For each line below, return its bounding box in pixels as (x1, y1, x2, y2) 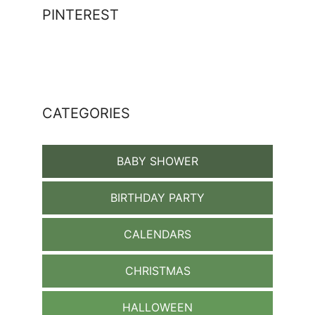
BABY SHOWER (117, 154, 198, 169)
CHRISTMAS (124, 264, 191, 278)
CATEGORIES (42, 105, 130, 122)
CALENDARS (124, 227, 191, 242)
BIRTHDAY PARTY (110, 191, 205, 205)
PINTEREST (42, 6, 119, 24)
